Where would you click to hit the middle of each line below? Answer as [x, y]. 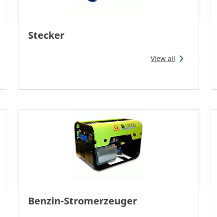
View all [163, 59]
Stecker [46, 35]
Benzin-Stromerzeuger [83, 201]
